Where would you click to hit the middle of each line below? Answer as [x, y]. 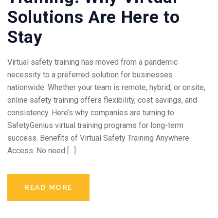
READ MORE [48, 187]
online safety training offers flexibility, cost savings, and [102, 100]
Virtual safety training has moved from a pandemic [92, 62]
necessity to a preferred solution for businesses [90, 74]
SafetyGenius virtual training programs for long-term [95, 125]
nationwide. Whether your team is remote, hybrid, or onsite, [106, 87]
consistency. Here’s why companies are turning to [91, 112]
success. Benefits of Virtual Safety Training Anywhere [98, 138]
